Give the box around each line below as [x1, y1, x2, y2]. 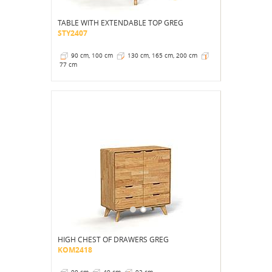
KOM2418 [58, 244, 92, 255]
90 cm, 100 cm [71, 51, 113, 59]
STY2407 [58, 27, 87, 38]
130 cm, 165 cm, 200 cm [127, 51, 197, 59]
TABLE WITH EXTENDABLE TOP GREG [58, 17, 183, 27]
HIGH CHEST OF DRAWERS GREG [58, 234, 169, 244]
